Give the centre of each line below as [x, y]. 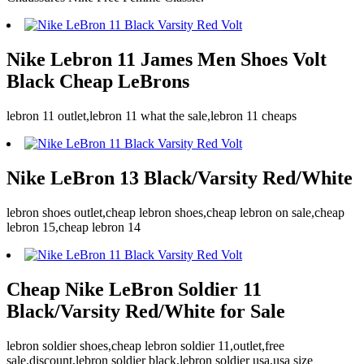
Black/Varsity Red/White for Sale [146, 311]
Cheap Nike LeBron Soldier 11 [134, 289]
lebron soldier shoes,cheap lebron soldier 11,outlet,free [145, 345]
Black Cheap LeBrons [98, 82]
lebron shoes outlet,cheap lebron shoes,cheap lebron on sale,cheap [175, 213]
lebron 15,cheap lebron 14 [74, 227]
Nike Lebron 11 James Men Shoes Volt [167, 60]
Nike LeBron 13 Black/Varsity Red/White [180, 178]
